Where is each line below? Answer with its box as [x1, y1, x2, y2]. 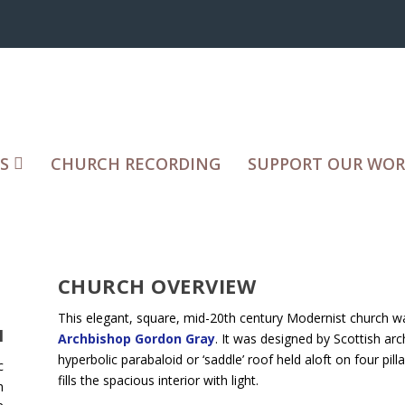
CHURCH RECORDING [51, 152, 221, 174]
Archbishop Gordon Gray [57, 329, 215, 347]
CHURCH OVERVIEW [57, 271, 257, 299]
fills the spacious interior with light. [57, 371, 259, 389]
